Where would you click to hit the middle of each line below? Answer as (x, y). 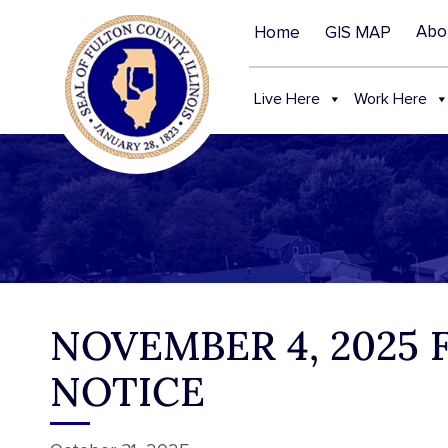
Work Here (391, 98)
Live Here (287, 98)
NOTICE (127, 392)
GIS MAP (358, 33)
